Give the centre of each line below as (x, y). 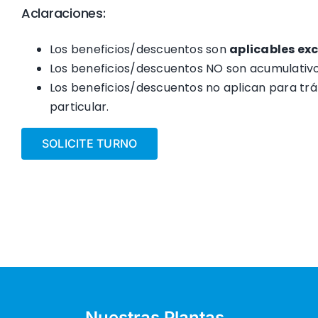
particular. (79, 106)
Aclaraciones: (63, 13)
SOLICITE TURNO (89, 143)
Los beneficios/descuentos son (139, 49)
